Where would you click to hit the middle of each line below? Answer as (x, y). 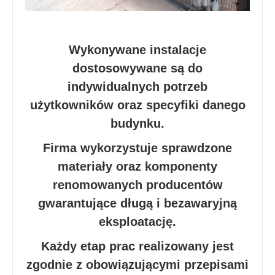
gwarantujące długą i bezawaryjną (137, 203)
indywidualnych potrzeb (137, 86)
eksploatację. (137, 221)
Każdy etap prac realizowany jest (137, 246)
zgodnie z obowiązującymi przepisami (137, 264)
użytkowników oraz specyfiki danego (137, 105)
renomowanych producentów (137, 184)
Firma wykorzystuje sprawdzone (137, 148)
